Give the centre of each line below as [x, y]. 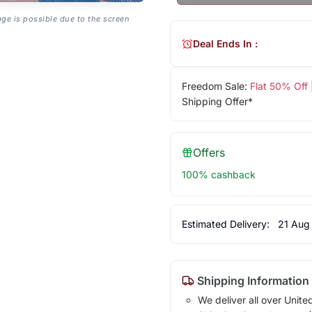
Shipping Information [251, 281]
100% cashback [218, 175]
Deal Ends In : [225, 43]
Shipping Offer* [217, 102]
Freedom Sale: [216, 86]
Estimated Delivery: [227, 224]
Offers [209, 153]
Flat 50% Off [279, 86]
